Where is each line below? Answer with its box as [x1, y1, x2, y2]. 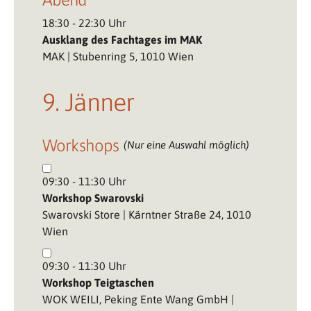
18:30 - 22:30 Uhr [42, 16, 126, 29]
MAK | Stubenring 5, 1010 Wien [42, 49, 194, 62]
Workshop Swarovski [42, 191, 144, 204]
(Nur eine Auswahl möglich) [124, 138, 250, 151]
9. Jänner [42, 87, 134, 117]
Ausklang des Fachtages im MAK [42, 33, 202, 46]
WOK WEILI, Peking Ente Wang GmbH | [42, 292, 234, 305]
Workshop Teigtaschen [42, 276, 154, 289]
